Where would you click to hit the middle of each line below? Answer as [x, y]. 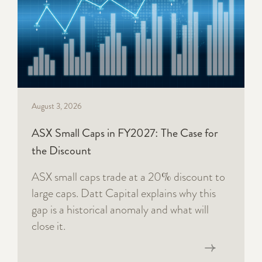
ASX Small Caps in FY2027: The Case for [125, 133]
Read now [48, 248]
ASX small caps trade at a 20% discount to [128, 177]
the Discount [61, 151]
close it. [49, 226]
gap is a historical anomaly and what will [120, 210]
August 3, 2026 [57, 106]
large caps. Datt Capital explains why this [124, 194]
